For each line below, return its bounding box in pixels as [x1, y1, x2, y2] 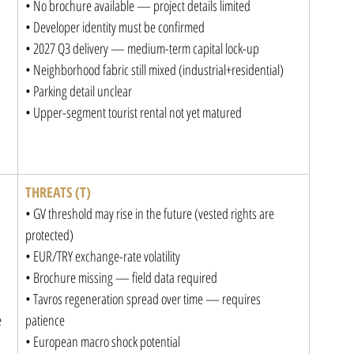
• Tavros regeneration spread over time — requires [25, 289, 263, 308]
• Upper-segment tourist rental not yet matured [25, 103, 242, 122]
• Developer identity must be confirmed [25, 17, 205, 36]
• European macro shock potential [25, 332, 180, 351]
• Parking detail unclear [25, 81, 132, 100]
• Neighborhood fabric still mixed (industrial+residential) [25, 60, 284, 79]
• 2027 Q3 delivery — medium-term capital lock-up [25, 39, 259, 58]
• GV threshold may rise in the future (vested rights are [25, 204, 277, 223]
